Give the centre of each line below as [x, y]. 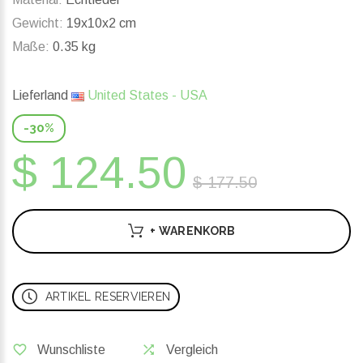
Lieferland [42, 96]
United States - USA [146, 96]
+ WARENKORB [193, 231]
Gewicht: [38, 23]
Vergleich [192, 350]
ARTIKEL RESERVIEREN [108, 297]
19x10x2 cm [100, 23]
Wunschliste [71, 350]
